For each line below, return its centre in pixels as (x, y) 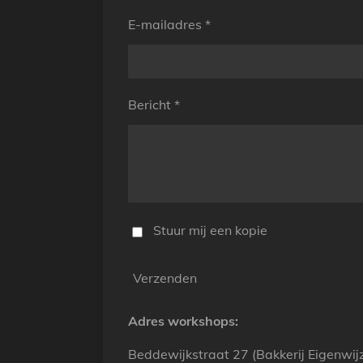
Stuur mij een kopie (210, 231)
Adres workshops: (183, 321)
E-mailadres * (169, 24)
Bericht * (154, 105)
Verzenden (165, 278)
